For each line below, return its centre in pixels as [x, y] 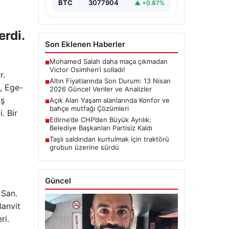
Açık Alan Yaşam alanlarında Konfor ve [109, 100]
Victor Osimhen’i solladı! [87, 70]
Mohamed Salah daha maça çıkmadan [108, 62]
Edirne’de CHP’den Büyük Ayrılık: [100, 120]
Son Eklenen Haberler [85, 44]
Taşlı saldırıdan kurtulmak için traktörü [109, 139]
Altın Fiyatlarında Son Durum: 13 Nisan [110, 81]
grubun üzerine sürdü [84, 147]
